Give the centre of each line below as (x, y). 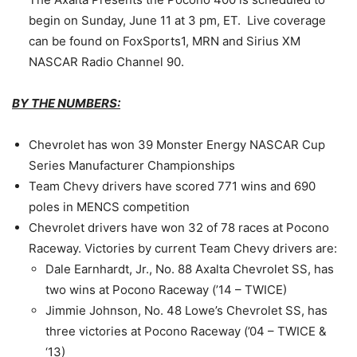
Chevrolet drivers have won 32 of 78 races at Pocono (179, 228)
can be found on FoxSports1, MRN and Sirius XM (165, 41)
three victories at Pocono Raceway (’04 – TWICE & (186, 331)
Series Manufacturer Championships (132, 166)
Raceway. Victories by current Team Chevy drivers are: (183, 249)
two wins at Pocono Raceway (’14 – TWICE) (166, 290)
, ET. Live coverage (271, 21)
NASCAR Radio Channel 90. (106, 62)
